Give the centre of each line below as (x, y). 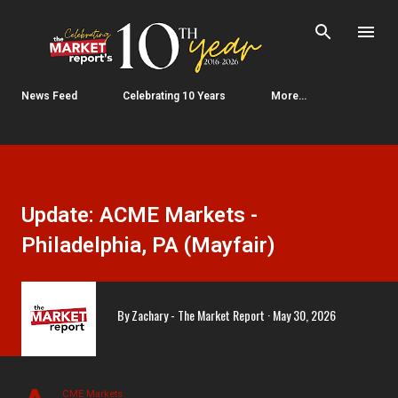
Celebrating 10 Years (174, 96)
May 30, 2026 (304, 314)
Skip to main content (199, 22)
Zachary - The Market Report (198, 314)
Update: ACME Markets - (139, 215)
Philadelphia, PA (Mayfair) (148, 245)
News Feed (49, 96)
